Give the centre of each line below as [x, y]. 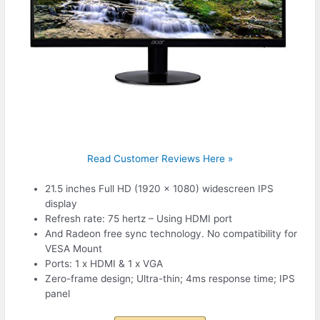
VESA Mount [74, 249]
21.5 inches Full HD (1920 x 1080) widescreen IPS [160, 189]
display [61, 204]
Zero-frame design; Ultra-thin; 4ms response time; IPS [170, 279]
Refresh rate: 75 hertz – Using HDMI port [139, 219]
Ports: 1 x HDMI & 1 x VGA [104, 264]
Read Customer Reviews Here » [160, 158]
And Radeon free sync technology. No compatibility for [171, 234]
